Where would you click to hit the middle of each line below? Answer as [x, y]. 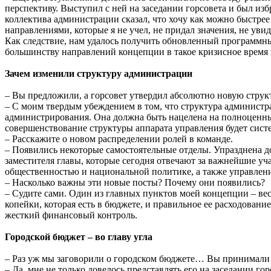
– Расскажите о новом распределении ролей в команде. [119, 139]
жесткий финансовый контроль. [71, 215]
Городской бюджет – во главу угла [79, 237]
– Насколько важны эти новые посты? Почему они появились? [135, 182]
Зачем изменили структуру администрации [99, 73]
